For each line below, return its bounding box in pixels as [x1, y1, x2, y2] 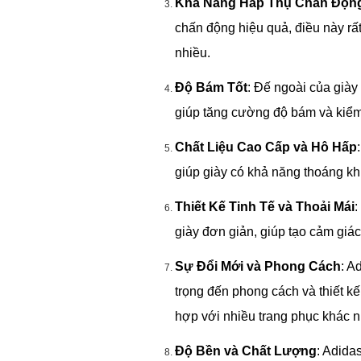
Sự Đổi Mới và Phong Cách [175, 259, 342, 273]
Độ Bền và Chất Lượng [175, 343, 317, 358]
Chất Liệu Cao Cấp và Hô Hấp [175, 139, 358, 154]
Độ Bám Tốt [175, 80, 248, 94]
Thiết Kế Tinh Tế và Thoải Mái [175, 199, 355, 214]
